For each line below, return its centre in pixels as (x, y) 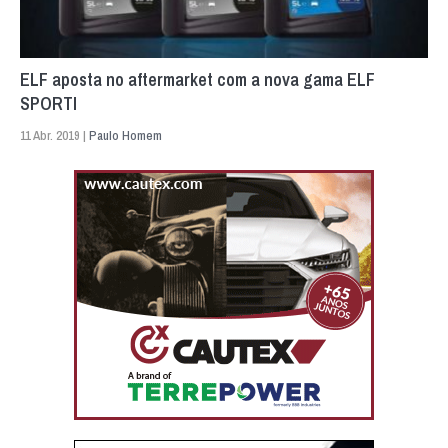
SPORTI (48, 103)
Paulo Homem (125, 135)
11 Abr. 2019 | (54, 135)
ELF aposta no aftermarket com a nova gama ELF (197, 79)
